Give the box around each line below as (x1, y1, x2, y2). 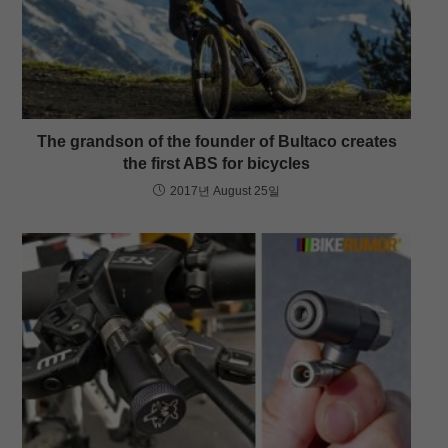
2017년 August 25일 (170, 184, 280, 199)
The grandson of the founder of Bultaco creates (36, 133, 397, 151)
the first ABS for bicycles (123, 155, 310, 173)
